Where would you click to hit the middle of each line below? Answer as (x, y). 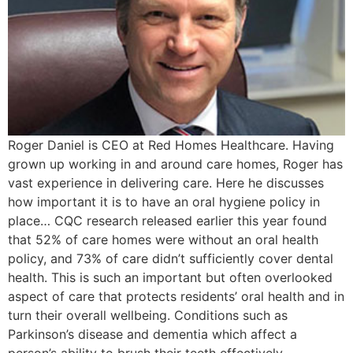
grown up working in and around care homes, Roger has (175, 163)
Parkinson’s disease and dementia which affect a (152, 334)
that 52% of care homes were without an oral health (163, 239)
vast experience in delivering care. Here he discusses (166, 182)
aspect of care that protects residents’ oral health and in (176, 296)
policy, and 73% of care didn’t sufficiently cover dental (171, 258)
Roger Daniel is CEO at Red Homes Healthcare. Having (171, 145)
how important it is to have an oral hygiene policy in (164, 201)
